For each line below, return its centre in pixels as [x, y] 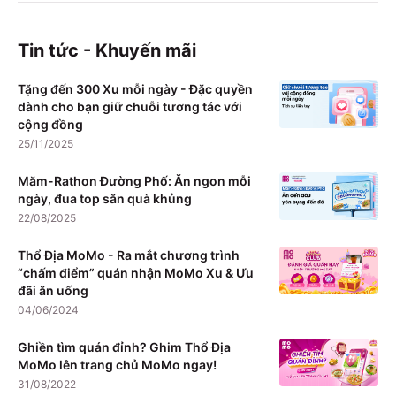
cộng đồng [50, 125]
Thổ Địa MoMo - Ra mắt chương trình [129, 255]
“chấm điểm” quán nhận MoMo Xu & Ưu [136, 273]
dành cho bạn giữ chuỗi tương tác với [130, 107]
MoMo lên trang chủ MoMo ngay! [117, 365]
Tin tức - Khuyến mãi [107, 51]
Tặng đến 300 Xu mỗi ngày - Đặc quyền [135, 89]
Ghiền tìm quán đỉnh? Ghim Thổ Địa [124, 347]
